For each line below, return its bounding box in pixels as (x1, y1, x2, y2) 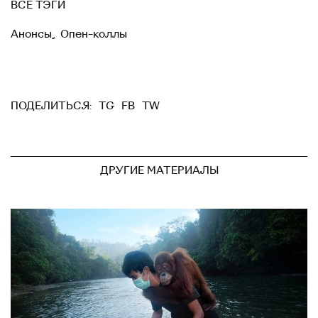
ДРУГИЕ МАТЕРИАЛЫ (99, 163, 219, 177)
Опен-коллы (60, 27, 127, 40)
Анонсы (11, 27, 52, 40)
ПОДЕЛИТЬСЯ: (11, 99, 92, 113)
